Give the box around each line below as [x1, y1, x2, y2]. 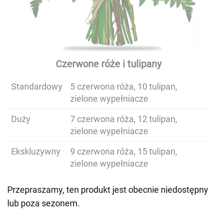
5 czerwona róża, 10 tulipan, [70, 81, 177, 92]
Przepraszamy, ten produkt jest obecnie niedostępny [7, 185, 208, 195]
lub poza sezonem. [7, 198, 80, 208]
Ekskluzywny [11, 146, 61, 156]
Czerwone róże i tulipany [56, 58, 161, 70]
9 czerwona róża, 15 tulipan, [70, 146, 177, 156]
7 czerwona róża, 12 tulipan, [70, 114, 177, 124]
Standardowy [11, 81, 62, 92]
